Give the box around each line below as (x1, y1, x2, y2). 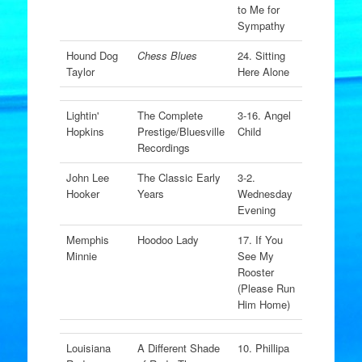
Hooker (65, 186, 99, 201)
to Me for (237, 2, 280, 17)
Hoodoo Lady (137, 232, 202, 247)
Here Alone (237, 64, 293, 79)
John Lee (65, 170, 109, 185)
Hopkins (65, 124, 104, 139)
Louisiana (65, 340, 111, 356)
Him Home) (237, 297, 293, 312)
